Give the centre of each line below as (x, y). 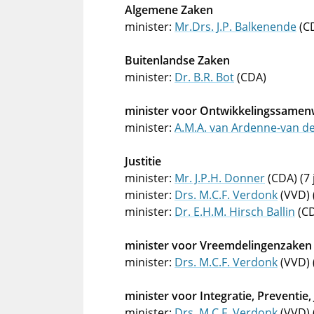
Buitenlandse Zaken (177, 60)
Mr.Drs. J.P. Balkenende (235, 27)
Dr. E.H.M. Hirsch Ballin (235, 212)
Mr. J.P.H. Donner (220, 178)
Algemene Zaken (169, 10)
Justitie (143, 161)
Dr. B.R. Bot (204, 77)
